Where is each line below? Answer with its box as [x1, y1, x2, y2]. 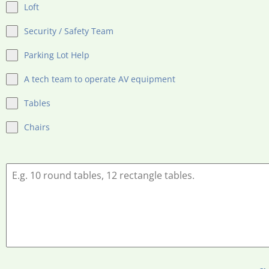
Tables [24, 97, 50, 109]
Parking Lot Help [24, 49, 89, 61]
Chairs [24, 121, 50, 133]
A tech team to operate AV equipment [24, 73, 175, 85]
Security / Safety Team [24, 25, 113, 37]
